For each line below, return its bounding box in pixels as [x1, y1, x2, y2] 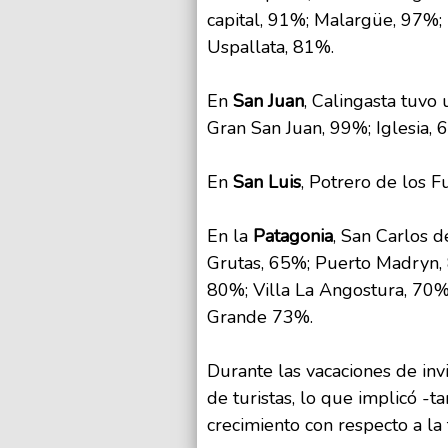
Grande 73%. [207, 305, 313, 330]
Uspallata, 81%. [207, 35, 334, 60]
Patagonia [253, 224, 333, 249]
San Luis [233, 170, 301, 195]
